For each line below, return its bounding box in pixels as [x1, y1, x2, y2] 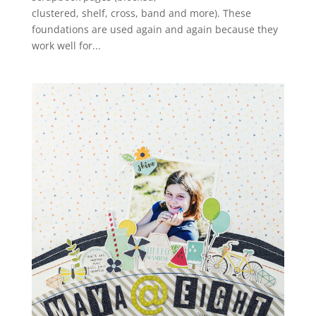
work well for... [31, 38, 101, 52]
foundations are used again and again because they [31, 22, 278, 36]
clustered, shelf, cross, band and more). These [31, 6, 251, 20]
